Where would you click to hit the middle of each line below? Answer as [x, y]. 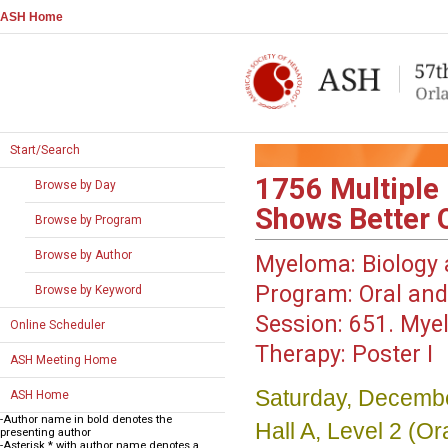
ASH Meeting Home [63, 360]
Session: [298, 325]
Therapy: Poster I [343, 355]
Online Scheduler [57, 325]
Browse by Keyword [88, 290]
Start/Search [45, 150]
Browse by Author [83, 255]
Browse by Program [88, 220]
